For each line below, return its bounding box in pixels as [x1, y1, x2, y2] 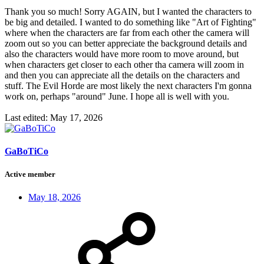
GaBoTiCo [5, 146, 48, 156]
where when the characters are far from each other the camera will [5, 27, 249, 38]
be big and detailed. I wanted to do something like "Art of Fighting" [5, 16, 256, 27]
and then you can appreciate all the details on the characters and [5, 70, 240, 80]
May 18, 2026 [28, 192, 81, 203]
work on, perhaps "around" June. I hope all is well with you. [5, 91, 229, 101]
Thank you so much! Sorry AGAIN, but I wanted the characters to [5, 6, 252, 16]
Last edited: [5, 112, 50, 123]
